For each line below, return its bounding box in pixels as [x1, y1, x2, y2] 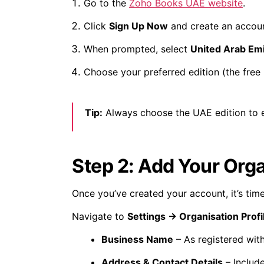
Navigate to [72, 210, 127, 223]
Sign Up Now [109, 20, 168, 32]
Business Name [101, 233, 173, 246]
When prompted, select [84, 43, 190, 55]
